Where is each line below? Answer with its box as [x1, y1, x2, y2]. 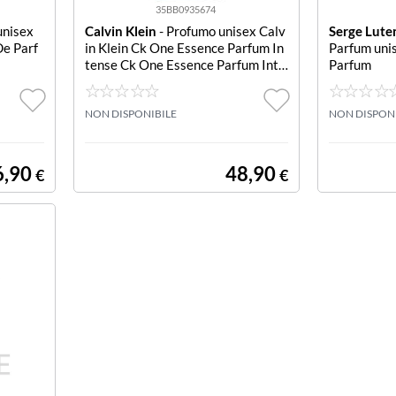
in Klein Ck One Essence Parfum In [84, 40, 284, 56]
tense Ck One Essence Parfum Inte [84, 57, 286, 72]
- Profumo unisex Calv [156, 23, 286, 39]
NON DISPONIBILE [84, 107, 177, 120]
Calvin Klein [84, 23, 156, 39]
